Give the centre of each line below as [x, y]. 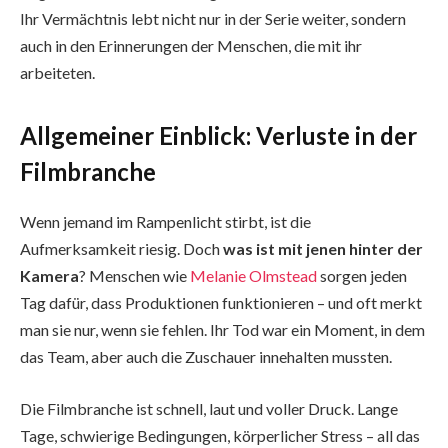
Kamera [49, 276]
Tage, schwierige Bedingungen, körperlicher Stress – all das [220, 435]
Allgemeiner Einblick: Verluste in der [218, 136]
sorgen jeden [362, 276]
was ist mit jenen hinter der [323, 249]
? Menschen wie [134, 276]
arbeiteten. [57, 72]
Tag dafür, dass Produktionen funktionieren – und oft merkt [221, 303]
